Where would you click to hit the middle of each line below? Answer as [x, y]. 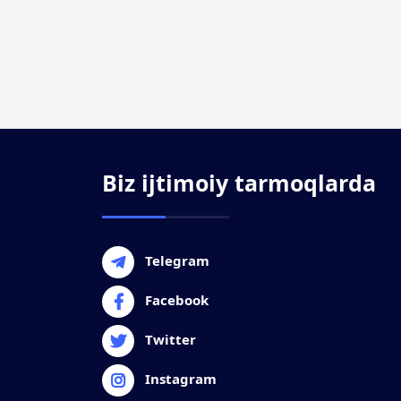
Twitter [171, 339]
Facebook [177, 300]
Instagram [181, 379]
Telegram [177, 260]
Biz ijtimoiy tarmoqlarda [239, 183]
